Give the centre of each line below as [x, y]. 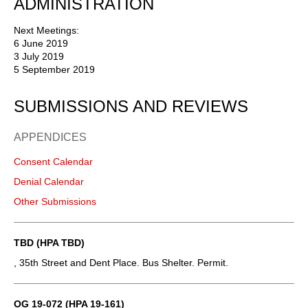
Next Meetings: [46, 30]
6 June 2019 [41, 43]
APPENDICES [50, 137]
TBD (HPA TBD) [49, 242]
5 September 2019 [54, 69]
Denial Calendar [49, 181]
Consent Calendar [53, 161]
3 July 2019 [39, 56]
